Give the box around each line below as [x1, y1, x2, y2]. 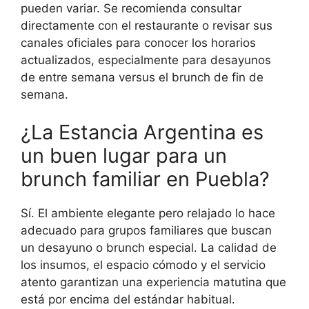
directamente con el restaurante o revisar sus [21, 18, 272, 32]
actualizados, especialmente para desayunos [21, 52, 271, 67]
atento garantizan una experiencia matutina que [21, 275, 286, 290]
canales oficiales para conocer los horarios [21, 35, 256, 50]
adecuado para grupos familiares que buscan [21, 223, 272, 238]
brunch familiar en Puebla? [21, 167, 270, 192]
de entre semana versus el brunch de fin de [21, 70, 263, 84]
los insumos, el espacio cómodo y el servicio [21, 258, 266, 272]
